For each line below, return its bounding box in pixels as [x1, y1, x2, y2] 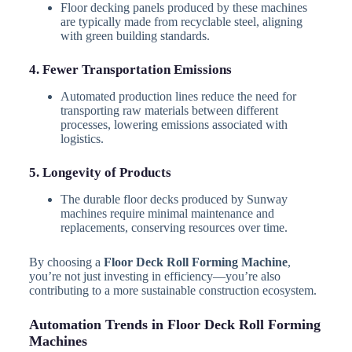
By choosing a [28, 255, 104, 269]
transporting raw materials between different [60, 104, 278, 118]
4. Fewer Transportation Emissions [28, 61, 232, 77]
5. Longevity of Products [28, 165, 171, 181]
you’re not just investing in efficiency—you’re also [28, 269, 280, 284]
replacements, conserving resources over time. [60, 221, 288, 235]
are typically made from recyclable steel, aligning [60, 14, 302, 28]
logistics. [60, 132, 104, 146]
